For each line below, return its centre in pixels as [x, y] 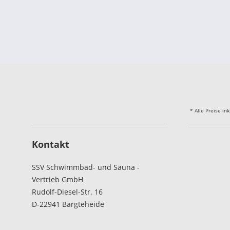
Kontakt [51, 144]
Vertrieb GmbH [57, 179]
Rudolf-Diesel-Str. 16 [67, 192]
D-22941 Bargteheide [68, 204]
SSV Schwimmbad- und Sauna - [86, 167]
